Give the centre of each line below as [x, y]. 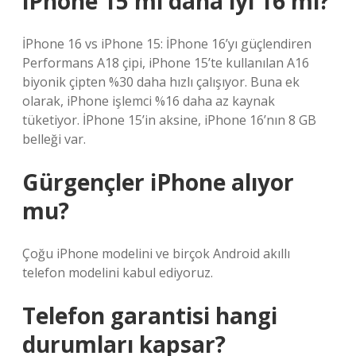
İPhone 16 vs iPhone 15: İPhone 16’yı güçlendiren [167, 44]
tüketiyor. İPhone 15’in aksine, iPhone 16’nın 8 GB [169, 120]
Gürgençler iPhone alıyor [158, 182]
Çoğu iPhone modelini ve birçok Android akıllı [156, 253]
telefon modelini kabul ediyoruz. [118, 273]
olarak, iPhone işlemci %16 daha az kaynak [149, 101]
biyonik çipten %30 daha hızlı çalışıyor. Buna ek [161, 82]
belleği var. [54, 139]
